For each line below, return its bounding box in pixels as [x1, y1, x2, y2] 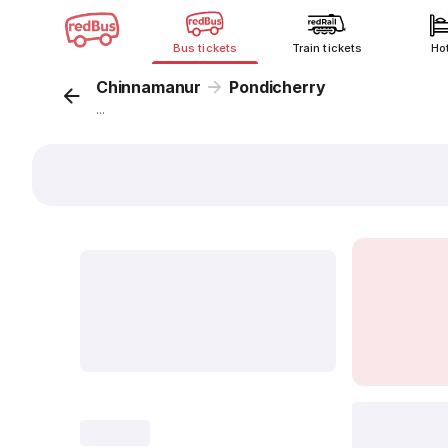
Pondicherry [229, 77, 326, 97]
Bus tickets [173, 41, 237, 55]
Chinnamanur [96, 77, 202, 97]
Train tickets [292, 41, 362, 55]
